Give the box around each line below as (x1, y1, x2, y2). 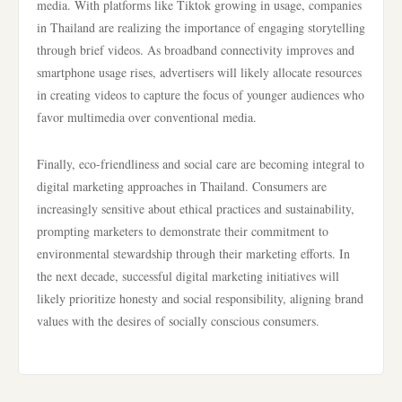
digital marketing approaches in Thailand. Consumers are (37, 178, 327, 195)
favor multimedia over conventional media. (37, 109, 257, 126)
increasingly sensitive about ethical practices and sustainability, (37, 200, 354, 217)
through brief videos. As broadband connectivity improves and (37, 41, 354, 58)
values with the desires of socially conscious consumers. (37, 312, 319, 329)
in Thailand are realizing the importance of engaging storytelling (37, 19, 365, 36)
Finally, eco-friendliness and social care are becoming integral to (37, 155, 364, 172)
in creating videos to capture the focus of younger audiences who (37, 86, 364, 103)
